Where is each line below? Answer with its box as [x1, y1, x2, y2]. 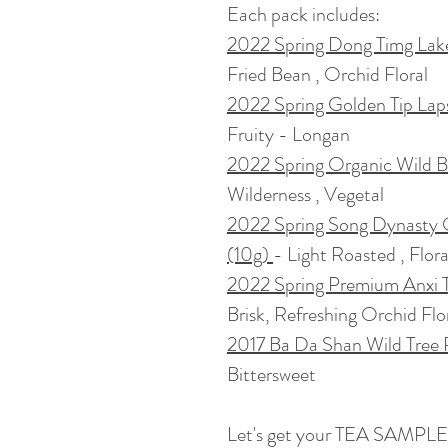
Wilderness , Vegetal [227, 179, 384, 209]
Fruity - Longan [227, 119, 350, 149]
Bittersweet [227, 359, 316, 389]
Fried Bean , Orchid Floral [227, 59, 428, 89]
